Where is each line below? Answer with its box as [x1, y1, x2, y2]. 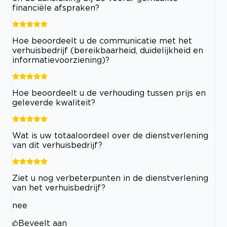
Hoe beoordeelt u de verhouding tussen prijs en [12, 88, 206, 98]
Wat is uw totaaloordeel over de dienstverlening [12, 131, 208, 140]
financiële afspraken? [12, 3, 99, 13]
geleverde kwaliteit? [12, 98, 95, 107]
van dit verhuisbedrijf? [12, 140, 102, 150]
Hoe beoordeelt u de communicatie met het [12, 36, 192, 46]
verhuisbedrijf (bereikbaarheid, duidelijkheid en [12, 46, 203, 55]
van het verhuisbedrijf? [12, 183, 105, 193]
